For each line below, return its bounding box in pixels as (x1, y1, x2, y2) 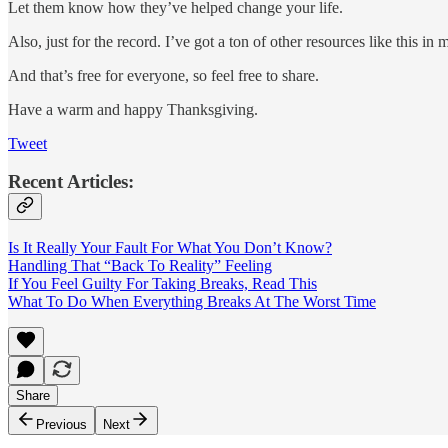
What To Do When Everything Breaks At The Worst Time (8, 293, 376, 311)
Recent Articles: (8, 171, 134, 193)
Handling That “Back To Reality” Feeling (8, 257, 272, 275)
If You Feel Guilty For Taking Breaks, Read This (8, 275, 317, 293)
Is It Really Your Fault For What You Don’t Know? (8, 239, 332, 257)
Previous (36, 417, 87, 433)
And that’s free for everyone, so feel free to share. (8, 66, 319, 84)
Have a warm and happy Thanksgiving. (8, 100, 258, 118)
